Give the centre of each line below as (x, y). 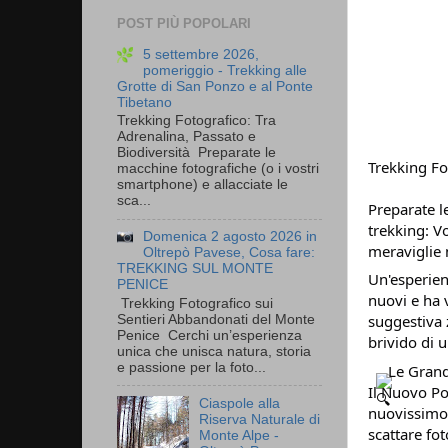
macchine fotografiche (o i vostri (218, 169)
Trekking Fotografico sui (195, 303)
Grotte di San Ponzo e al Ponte (215, 86)
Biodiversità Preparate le (196, 153)
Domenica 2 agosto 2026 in (230, 237)
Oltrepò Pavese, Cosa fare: (229, 253)
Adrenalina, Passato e (186, 137)
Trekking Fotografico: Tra (196, 121)
